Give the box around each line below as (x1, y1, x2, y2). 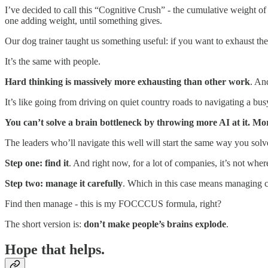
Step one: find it (5, 158, 69, 169)
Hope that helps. (5, 242, 105, 258)
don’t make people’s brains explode (84, 219, 226, 230)
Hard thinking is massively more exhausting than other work (5, 77, 250, 87)
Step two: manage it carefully (5, 178, 123, 189)
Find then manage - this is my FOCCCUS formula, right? (5, 199, 221, 209)
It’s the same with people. (5, 56, 100, 67)
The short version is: (5, 219, 84, 230)
